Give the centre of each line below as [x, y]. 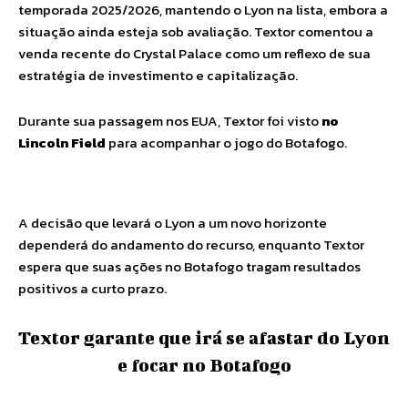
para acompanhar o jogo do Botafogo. [226, 143]
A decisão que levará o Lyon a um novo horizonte [173, 223]
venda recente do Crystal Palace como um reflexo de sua [194, 53]
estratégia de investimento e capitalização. [158, 75]
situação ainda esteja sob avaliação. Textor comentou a [196, 31]
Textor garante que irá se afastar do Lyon [204, 337]
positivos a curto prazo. [92, 288]
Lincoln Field [62, 143]
